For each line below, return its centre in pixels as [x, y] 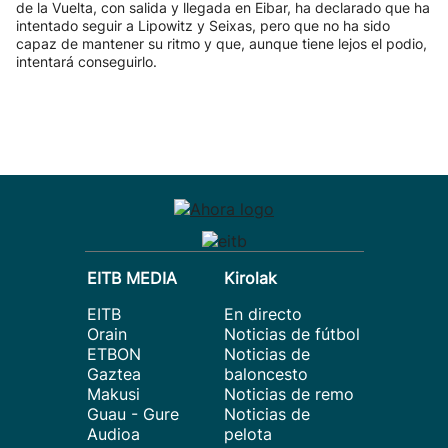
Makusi [113, 394]
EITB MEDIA [132, 278]
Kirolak [250, 278]
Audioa [113, 434]
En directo [263, 314]
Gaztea [114, 374]
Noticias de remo [289, 394]
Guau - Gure [133, 414]
